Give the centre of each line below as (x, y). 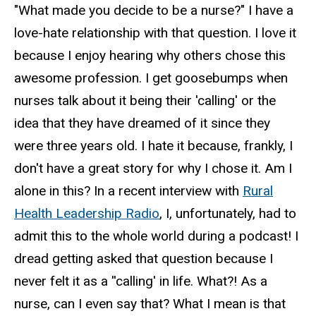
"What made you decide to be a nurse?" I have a (154, 10)
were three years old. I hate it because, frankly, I (153, 145)
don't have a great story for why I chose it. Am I (153, 168)
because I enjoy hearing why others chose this (150, 55)
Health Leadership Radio (87, 213)
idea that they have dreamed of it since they (142, 123)
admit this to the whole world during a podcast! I (156, 236)
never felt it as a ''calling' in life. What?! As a (141, 281)
